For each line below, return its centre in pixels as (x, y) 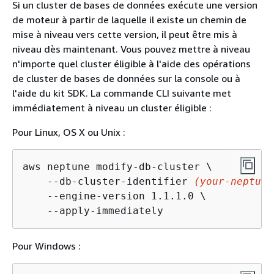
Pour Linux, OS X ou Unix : (69, 132)
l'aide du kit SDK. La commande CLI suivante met (122, 93)
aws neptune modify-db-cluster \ (117, 166)
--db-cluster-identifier (108, 181)
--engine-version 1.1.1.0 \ (114, 196)
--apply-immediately (93, 210)
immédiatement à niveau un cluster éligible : (112, 107)
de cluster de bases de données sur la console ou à (126, 78)
